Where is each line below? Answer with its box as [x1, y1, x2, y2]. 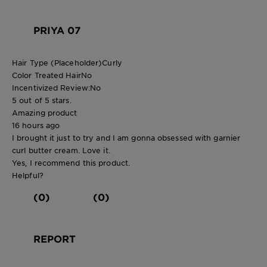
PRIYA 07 [33, 23, 80, 36]
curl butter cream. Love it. [12, 145, 110, 155]
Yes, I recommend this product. [12, 157, 130, 167]
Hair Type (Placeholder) [12, 57, 103, 67]
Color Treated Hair [12, 70, 81, 80]
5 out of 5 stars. [12, 95, 72, 105]
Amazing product [12, 107, 77, 117]
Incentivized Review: [12, 82, 90, 92]
